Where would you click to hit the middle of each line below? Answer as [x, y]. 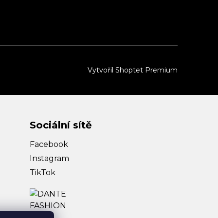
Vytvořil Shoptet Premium [133, 70]
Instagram [49, 159]
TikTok [42, 173]
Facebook [49, 145]
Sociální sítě [61, 125]
